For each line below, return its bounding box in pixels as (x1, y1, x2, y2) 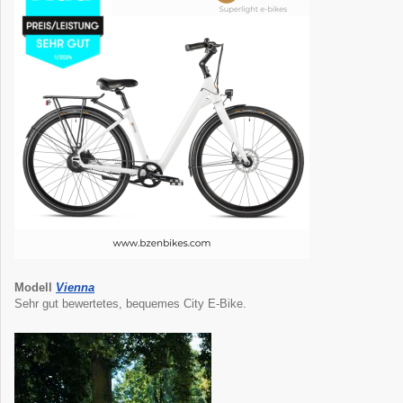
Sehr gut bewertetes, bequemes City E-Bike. (14, 297, 246, 311)
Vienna (56, 281, 94, 295)
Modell (14, 281, 52, 295)
